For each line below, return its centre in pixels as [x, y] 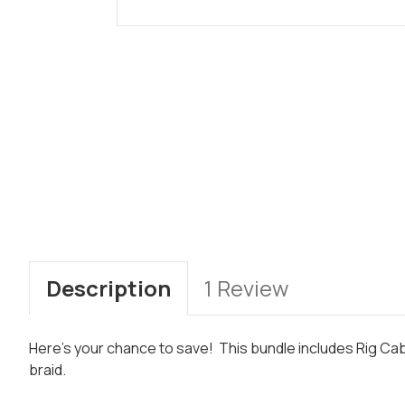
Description [108, 287]
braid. [47, 369]
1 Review [246, 287]
